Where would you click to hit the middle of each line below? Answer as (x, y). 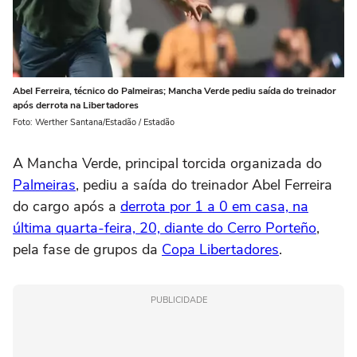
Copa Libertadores (220, 250)
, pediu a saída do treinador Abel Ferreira (204, 185)
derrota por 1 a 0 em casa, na (214, 207)
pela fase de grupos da (87, 250)
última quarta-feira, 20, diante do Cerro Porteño (165, 228)
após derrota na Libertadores (76, 106)
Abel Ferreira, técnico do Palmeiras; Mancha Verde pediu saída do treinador (175, 91)
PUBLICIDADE (178, 300)
